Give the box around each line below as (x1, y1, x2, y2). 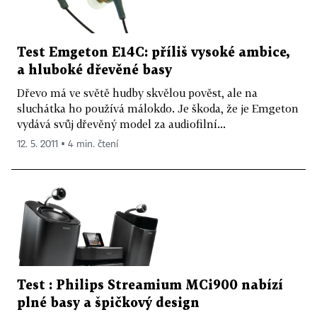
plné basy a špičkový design (17, 297, 200, 310)
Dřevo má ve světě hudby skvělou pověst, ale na (17, 86, 258, 99)
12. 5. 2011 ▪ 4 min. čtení (17, 139, 118, 149)
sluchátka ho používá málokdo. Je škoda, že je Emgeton (17, 101, 299, 115)
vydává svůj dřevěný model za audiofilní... (17, 117, 226, 130)
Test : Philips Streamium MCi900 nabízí (17, 279, 283, 292)
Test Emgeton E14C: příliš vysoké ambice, (17, 46, 289, 59)
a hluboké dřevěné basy (17, 64, 172, 76)
